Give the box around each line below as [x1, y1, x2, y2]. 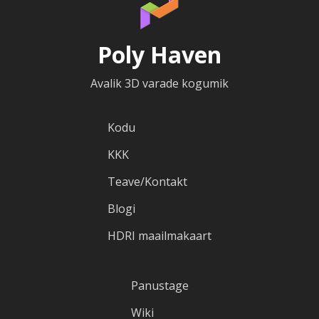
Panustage [130, 277, 189, 293]
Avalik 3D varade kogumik [90, 75, 229, 91]
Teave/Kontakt [108, 173, 187, 189]
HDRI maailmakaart [108, 227, 211, 244]
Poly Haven [98, 38, 221, 70]
